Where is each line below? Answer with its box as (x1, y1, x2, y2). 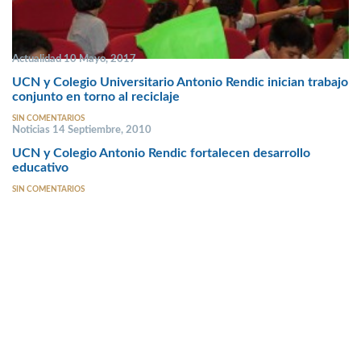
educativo (12, 160, 68, 174)
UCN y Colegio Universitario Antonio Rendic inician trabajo (12, 75, 348, 89)
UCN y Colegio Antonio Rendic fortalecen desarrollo (12, 146, 310, 160)
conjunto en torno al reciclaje (12, 89, 180, 103)
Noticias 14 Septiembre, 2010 (12, 125, 151, 135)
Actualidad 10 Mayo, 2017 (12, 54, 136, 64)
